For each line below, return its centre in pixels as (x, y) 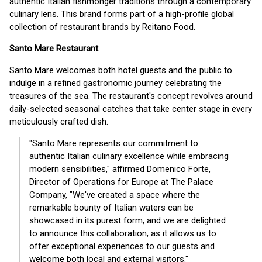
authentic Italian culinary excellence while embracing (129, 156)
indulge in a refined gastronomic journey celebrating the (116, 83)
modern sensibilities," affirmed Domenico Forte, (120, 169)
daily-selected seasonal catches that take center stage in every (131, 109)
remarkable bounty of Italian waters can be (111, 208)
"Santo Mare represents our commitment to (114, 143)
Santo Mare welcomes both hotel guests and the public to (121, 70)
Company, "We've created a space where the (115, 195)
